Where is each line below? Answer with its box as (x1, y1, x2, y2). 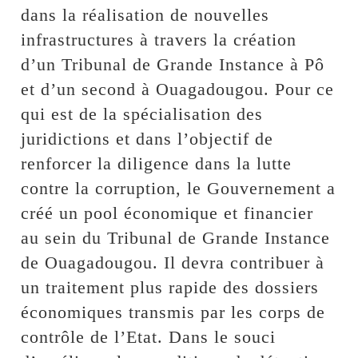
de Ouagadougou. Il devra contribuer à (21, 252, 325, 272)
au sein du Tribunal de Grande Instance (21, 227, 331, 248)
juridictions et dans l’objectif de (21, 128, 274, 149)
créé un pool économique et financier (21, 202, 314, 223)
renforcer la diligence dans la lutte (21, 153, 292, 173)
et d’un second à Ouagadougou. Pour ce (21, 78, 335, 99)
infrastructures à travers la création (21, 29, 297, 50)
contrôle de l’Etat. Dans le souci (21, 326, 276, 347)
